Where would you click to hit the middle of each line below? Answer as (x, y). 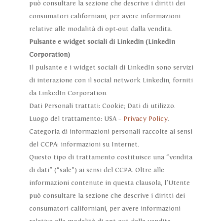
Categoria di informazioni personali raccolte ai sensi (110, 132)
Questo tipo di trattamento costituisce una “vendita (110, 158)
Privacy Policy (145, 119)
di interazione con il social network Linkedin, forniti (111, 81)
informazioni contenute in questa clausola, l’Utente (109, 183)
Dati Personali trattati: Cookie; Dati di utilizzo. (102, 106)
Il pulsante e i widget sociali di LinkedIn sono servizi (111, 68)
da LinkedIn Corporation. (68, 93)
